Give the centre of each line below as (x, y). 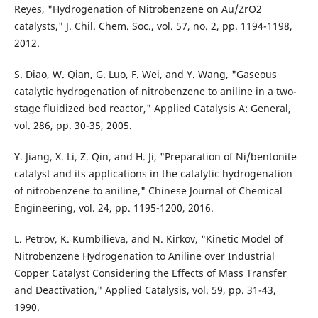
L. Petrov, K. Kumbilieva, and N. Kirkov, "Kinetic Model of (148, 238)
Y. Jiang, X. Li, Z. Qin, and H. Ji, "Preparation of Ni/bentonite (155, 156)
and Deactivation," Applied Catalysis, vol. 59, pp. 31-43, (145, 290)
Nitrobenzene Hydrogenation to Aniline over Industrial (144, 256)
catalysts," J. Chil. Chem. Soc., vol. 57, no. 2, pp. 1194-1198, (153, 26)
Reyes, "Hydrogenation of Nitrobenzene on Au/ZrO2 (138, 9)
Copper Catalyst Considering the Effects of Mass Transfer (150, 273)
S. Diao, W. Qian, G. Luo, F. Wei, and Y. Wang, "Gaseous (145, 74)
